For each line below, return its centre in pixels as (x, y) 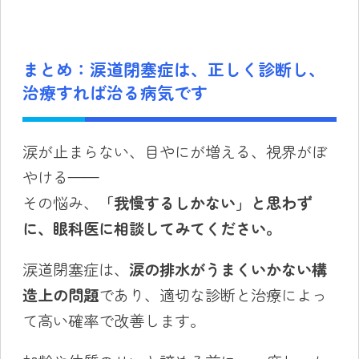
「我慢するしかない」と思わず (205, 202)
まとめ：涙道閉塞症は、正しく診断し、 (173, 69)
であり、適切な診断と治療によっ (212, 295)
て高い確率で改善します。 (113, 321)
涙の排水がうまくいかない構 (228, 270)
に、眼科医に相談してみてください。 (151, 228)
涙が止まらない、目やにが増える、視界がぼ (174, 151)
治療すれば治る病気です (115, 92)
